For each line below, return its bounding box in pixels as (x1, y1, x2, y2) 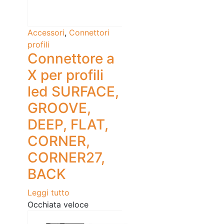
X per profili (27, 66, 103, 84)
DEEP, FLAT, (27, 116, 108, 133)
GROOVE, (27, 99, 91, 117)
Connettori (69, 27, 109, 38)
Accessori (27, 27, 64, 38)
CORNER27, (27, 149, 105, 166)
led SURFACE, (27, 83, 119, 100)
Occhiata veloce (27, 199, 88, 210)
